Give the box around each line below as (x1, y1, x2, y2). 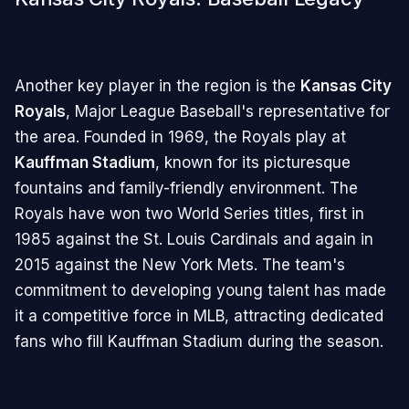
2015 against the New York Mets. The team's (15, 255, 345, 274)
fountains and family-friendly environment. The (15, 178, 358, 197)
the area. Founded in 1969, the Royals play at (15, 127, 346, 146)
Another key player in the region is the (15, 76, 300, 95)
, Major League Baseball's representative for (66, 101, 390, 121)
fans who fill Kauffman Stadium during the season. (15, 331, 383, 351)
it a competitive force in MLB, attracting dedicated (15, 306, 383, 325)
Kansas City (300, 76, 392, 95)
